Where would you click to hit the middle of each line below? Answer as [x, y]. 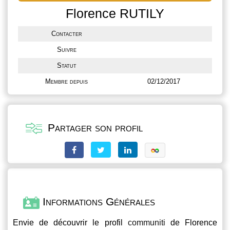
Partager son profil [94, 128]
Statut [66, 65]
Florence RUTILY [115, 13]
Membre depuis [66, 81]
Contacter [66, 34]
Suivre [66, 50]
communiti [146, 222]
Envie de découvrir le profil [70, 222]
